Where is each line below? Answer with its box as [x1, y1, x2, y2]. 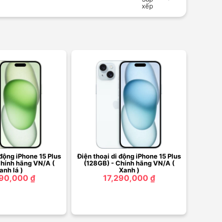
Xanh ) [118, 166, 139, 174]
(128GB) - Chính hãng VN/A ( [83, 159, 174, 167]
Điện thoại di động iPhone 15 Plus [77, 152, 181, 160]
